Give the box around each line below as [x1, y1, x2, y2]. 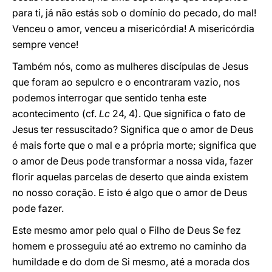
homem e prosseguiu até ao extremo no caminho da [12, 240, 246, 252]
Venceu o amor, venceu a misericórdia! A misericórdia [12, 22, 254, 35]
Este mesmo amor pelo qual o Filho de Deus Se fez [12, 224, 241, 236]
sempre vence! [12, 38, 78, 50]
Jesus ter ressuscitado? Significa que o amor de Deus [12, 123, 253, 135]
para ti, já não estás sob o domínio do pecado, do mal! [12, 7, 256, 19]
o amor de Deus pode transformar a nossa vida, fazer [12, 155, 253, 167]
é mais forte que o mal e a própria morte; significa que [12, 139, 256, 151]
